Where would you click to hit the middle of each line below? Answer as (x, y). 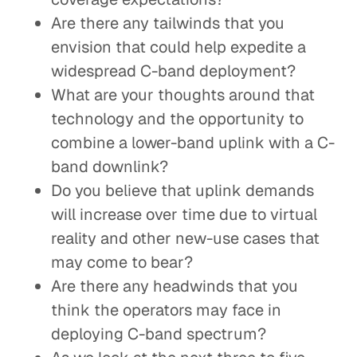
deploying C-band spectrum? (159, 334)
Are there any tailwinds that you (168, 23)
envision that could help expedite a (178, 47)
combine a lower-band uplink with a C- (193, 143)
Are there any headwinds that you (175, 286)
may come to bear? (122, 262)
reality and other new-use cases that (185, 238)
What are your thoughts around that (183, 95)
